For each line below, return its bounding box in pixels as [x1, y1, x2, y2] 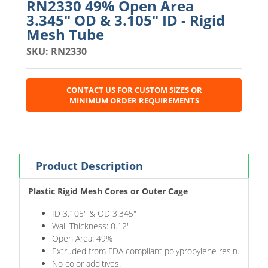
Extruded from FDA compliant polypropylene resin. [52, 245, 239, 257]
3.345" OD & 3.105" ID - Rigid [26, 10, 225, 30]
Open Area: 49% [52, 233, 112, 245]
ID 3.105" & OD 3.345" [52, 208, 136, 220]
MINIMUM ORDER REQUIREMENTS [69, 95, 199, 106]
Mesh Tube [26, 24, 104, 44]
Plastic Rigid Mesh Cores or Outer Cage [28, 185, 188, 197]
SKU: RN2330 [26, 44, 87, 58]
